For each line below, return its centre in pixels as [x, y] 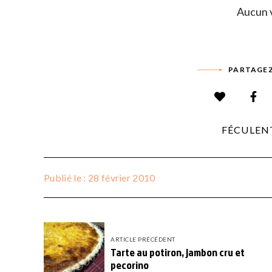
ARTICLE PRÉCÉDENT [143, 239]
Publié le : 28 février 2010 [100, 178]
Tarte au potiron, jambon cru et [178, 252]
